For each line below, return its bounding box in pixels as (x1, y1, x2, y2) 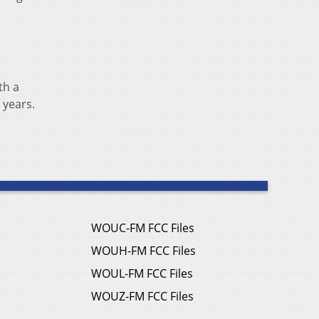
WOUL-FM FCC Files (91, 266, 193, 282)
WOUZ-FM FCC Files (91, 288, 194, 305)
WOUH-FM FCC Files (91, 243, 196, 259)
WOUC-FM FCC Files (91, 220, 194, 236)
